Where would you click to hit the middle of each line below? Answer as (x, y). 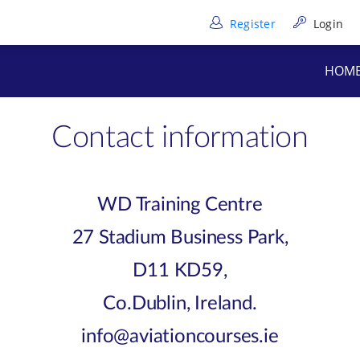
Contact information (180, 137)
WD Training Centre (180, 205)
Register (251, 23)
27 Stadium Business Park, (180, 238)
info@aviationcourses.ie (180, 337)
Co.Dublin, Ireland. (180, 304)
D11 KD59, (180, 271)
